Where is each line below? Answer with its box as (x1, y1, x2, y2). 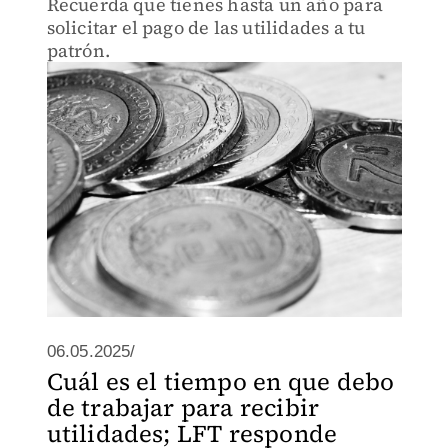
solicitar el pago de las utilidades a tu (46, 15, 366, 40)
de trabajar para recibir (46, 391, 320, 424)
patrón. (46, 38, 110, 63)
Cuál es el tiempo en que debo (46, 365, 395, 398)
